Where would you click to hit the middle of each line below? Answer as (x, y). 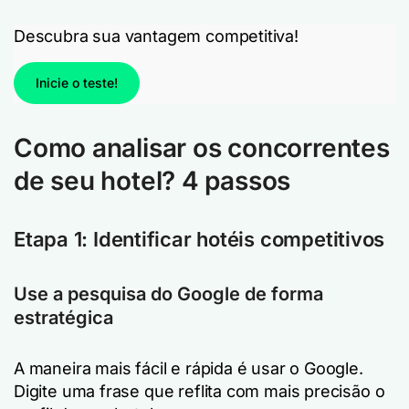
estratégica (63, 318)
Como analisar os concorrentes (202, 148)
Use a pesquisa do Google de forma (168, 294)
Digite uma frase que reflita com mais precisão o (199, 391)
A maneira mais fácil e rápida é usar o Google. (189, 368)
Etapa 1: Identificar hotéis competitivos (199, 239)
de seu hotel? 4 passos (152, 181)
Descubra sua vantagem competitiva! (156, 36)
